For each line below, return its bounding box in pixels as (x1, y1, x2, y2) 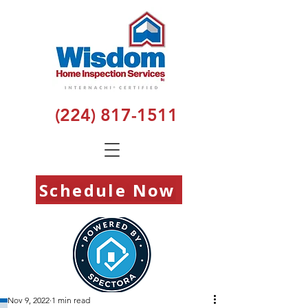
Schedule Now (39, 178, 176, 201)
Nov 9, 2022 (8, 295, 49, 305)
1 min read (52, 295, 90, 305)
